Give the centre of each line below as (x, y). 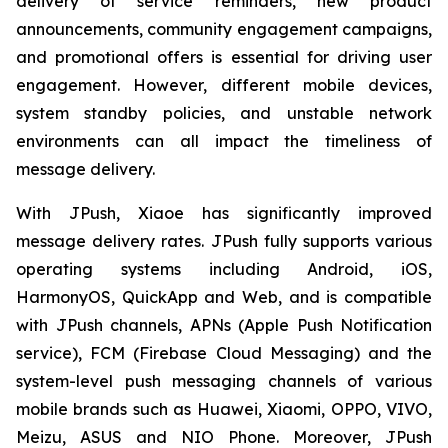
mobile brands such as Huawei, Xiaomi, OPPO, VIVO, (224, 409)
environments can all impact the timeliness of (224, 141)
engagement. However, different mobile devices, (224, 85)
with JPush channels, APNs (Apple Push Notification (224, 325)
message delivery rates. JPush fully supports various (224, 241)
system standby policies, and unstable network (224, 113)
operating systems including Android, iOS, (224, 269)
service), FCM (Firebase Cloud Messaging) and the (224, 353)
